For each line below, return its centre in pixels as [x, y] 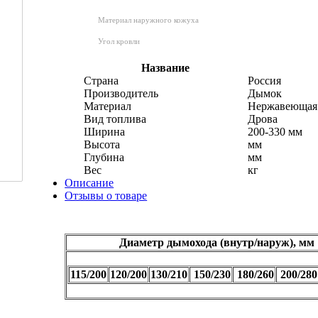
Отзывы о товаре [106, 195]
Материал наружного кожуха [148, 20]
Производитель [121, 93]
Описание [89, 182]
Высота [102, 144]
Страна [101, 80]
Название [166, 67]
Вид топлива [115, 119]
